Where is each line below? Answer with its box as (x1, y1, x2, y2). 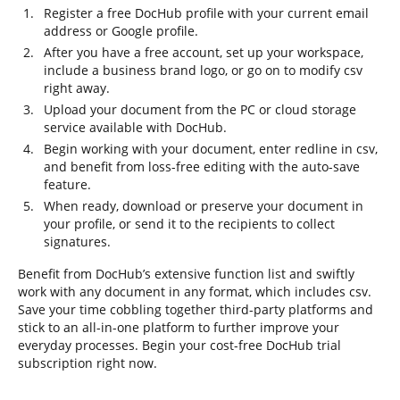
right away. (44, 79, 110, 96)
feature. (44, 176, 91, 193)
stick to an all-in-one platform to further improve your (18, 319, 339, 336)
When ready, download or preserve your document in (44, 197, 363, 214)
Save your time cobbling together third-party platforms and (18, 301, 373, 318)
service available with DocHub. (44, 119, 227, 136)
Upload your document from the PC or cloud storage (44, 101, 356, 118)
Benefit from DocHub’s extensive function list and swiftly (18, 265, 354, 282)
